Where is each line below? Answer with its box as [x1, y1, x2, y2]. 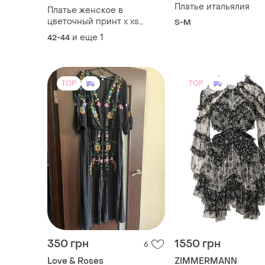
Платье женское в [47, 5, 123, 17]
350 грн [47, 237, 89, 251]
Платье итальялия [174, 1, 250, 13]
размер [47, 27, 79, 39]
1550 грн [174, 237, 221, 251]
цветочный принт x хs [47, 16, 139, 28]
